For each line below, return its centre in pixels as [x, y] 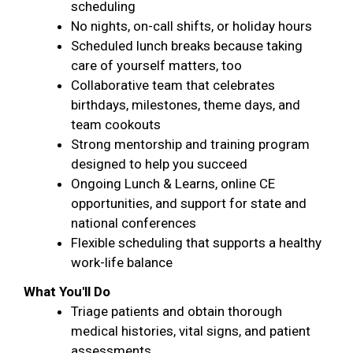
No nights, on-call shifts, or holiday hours [191, 26]
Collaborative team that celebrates [173, 85]
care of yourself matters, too [156, 65]
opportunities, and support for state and [189, 203]
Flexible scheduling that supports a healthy [196, 243]
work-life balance [122, 262]
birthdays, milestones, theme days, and [186, 105]
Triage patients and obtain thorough [176, 311]
